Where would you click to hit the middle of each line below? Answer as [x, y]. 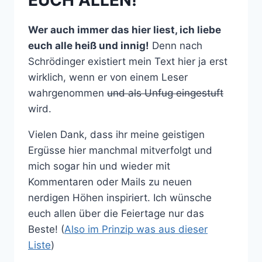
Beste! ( [46, 229]
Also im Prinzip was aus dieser [136, 229]
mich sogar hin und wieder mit [99, 166]
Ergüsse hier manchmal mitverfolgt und [120, 150]
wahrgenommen [68, 93]
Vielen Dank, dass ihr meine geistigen [116, 135]
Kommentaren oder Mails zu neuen [110, 182]
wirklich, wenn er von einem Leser [108, 77]
